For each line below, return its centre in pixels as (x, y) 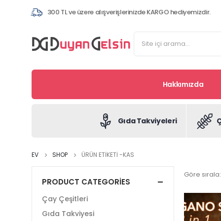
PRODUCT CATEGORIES (86, 182)
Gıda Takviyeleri (147, 121)
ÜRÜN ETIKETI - (102, 155)
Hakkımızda (183, 84)
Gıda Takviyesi (68, 214)
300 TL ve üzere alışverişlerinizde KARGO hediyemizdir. (129, 12)
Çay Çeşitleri (65, 199)
